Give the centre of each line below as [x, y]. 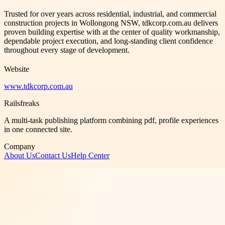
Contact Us [53, 155]
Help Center [90, 155]
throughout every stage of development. [67, 50]
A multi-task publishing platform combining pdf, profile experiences [111, 120]
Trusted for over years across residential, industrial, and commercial [110, 14]
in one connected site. [38, 129]
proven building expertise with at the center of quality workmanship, [112, 32]
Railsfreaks [22, 103]
